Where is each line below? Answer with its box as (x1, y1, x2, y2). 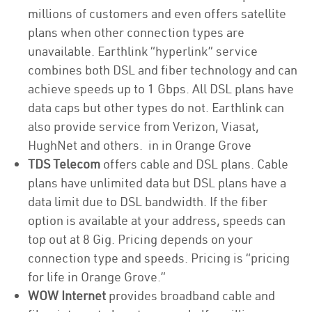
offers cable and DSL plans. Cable (100, 156, 288, 172)
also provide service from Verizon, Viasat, (28, 118, 259, 134)
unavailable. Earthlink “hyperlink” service (28, 43, 258, 59)
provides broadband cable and (106, 288, 275, 304)
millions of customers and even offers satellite (28, 6, 286, 22)
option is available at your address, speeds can (28, 212, 286, 228)
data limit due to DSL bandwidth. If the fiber (28, 194, 267, 210)
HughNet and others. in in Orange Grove (28, 137, 251, 153)
